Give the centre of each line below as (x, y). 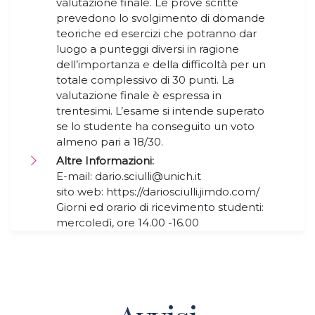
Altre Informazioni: (105, 161)
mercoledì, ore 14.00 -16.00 (129, 223)
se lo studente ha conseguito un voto (155, 127)
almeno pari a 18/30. (111, 142)
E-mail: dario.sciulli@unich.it (129, 176)
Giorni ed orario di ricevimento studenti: (160, 207)
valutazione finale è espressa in (139, 96)
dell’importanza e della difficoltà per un (161, 65)
